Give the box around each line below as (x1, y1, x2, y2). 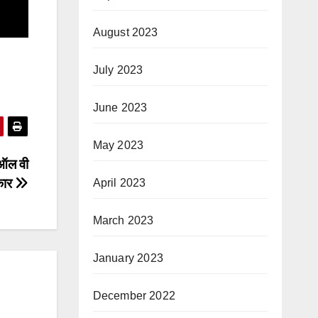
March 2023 (92, 214, 154, 226)
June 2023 (92, 102, 148, 114)
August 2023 (92, 26, 158, 38)
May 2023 (92, 139, 144, 151)
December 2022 (92, 290, 176, 302)
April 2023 (92, 177, 146, 189)
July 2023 (92, 64, 143, 76)
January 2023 (92, 252, 163, 264)
